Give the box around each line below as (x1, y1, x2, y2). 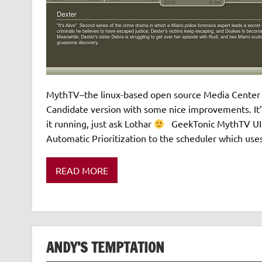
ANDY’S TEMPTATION (46, 237, 164, 258)
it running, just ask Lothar (46, 118, 154, 130)
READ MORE (55, 164, 108, 176)
